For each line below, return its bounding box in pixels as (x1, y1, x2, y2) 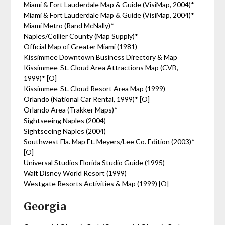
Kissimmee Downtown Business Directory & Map (24, 53, 178, 61)
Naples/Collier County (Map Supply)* (24, 32, 139, 40)
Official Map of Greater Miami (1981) (24, 42, 138, 51)
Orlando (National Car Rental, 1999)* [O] (24, 95, 152, 103)
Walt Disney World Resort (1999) (24, 169, 127, 177)
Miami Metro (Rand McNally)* (24, 21, 115, 30)
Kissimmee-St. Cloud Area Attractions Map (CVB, (24, 63, 179, 72)
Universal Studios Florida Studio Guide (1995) (24, 158, 165, 167)
